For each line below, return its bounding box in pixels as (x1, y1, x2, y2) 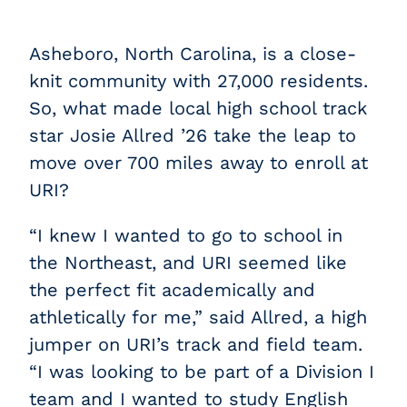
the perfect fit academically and (29, 279, 316, 301)
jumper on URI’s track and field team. (29, 333, 363, 355)
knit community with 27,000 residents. (29, 70, 369, 92)
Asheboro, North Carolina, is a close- (29, 43, 357, 65)
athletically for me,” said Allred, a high (29, 306, 368, 328)
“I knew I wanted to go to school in (29, 224, 343, 246)
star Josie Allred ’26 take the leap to (29, 124, 357, 146)
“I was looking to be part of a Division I (29, 361, 375, 382)
